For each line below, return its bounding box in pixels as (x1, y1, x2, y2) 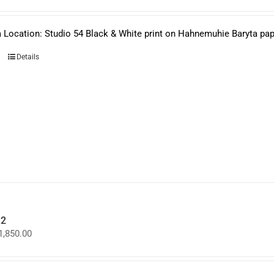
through (31, 261, 63, 272)
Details (17, 53, 40, 61)
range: (31, 239, 57, 250)
